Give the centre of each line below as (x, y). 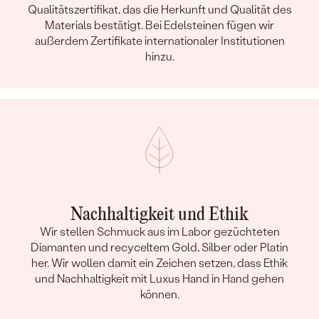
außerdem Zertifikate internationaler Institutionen (159, 41)
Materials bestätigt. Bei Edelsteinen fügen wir (159, 25)
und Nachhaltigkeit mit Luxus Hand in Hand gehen (159, 278)
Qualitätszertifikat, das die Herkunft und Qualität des (159, 9)
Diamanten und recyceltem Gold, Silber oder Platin (159, 247)
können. (159, 294)
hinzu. (159, 56)
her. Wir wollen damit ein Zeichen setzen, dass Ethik (159, 263)
